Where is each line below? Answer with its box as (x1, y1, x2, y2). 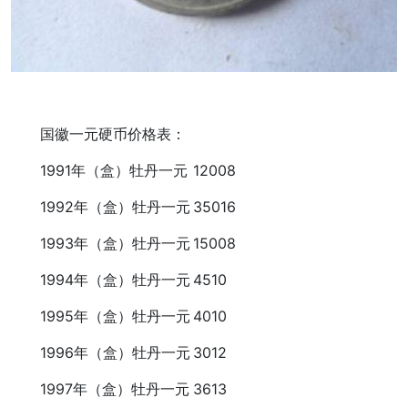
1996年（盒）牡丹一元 (11, 342, 190, 362)
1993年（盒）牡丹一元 (11, 233, 190, 252)
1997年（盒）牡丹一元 (11, 379, 189, 398)
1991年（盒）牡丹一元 (11, 160, 188, 179)
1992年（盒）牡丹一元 (11, 197, 190, 216)
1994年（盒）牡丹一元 (11, 270, 190, 289)
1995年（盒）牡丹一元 (11, 306, 190, 325)
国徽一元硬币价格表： (11, 124, 186, 143)
